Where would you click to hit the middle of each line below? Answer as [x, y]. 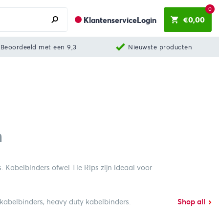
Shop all [191, 202]
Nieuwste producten [160, 47]
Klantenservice [110, 20]
